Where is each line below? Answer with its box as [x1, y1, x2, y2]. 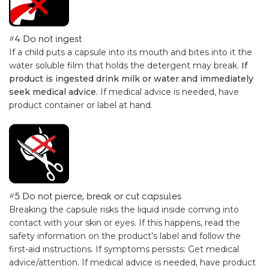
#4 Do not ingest [9, 33, 82, 44]
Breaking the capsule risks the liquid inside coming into [9, 204, 239, 215]
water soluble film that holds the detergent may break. [9, 60, 241, 71]
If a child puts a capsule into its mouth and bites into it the [9, 47, 252, 58]
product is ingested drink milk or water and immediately [9, 73, 253, 84]
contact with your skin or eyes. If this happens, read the [9, 217, 240, 228]
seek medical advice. [9, 86, 98, 97]
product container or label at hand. [9, 100, 153, 110]
